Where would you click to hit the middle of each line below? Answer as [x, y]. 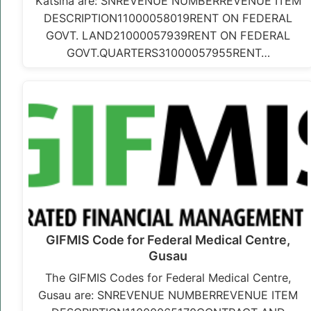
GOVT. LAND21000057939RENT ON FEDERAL [168, 36]
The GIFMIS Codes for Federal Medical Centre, [168, 278]
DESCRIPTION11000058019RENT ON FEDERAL [168, 18]
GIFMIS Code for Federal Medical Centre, [168, 240]
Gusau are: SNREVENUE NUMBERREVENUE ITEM [168, 295]
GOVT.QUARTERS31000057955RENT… [168, 53]
